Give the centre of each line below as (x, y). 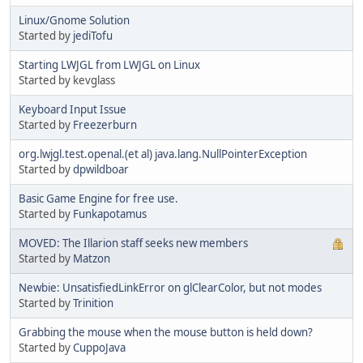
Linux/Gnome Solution (74, 20)
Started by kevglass (67, 80)
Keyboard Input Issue (73, 109)
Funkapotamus (110, 214)
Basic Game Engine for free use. (98, 198)
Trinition (93, 303)
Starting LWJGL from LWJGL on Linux (109, 64)
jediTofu (93, 35)
